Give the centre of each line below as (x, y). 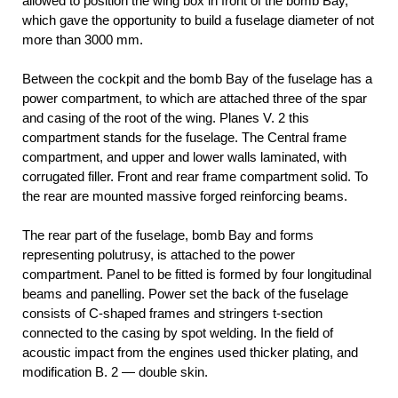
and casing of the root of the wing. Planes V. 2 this (166, 117)
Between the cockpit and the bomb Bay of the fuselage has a (197, 78)
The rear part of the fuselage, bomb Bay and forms (168, 235)
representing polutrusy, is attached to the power (159, 254)
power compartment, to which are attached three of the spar (195, 98)
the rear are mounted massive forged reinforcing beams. (185, 195)
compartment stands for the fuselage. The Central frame (184, 137)
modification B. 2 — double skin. (115, 371)
